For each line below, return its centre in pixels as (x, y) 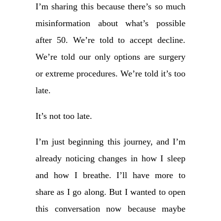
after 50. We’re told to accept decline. (110, 40)
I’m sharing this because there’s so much (110, 7)
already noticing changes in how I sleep (110, 159)
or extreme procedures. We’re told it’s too (110, 74)
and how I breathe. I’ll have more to (110, 175)
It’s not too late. (64, 116)
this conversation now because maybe (110, 209)
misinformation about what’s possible (110, 23)
